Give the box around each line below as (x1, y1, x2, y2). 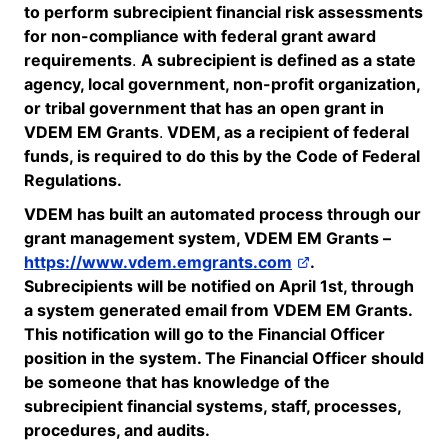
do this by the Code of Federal (182, 145, 420, 166)
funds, (24, 145, 77, 166)
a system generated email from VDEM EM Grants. (24, 299, 412, 320)
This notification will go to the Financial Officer (24, 323, 385, 344)
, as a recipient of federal (216, 121, 409, 142)
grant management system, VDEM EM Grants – (24, 227, 391, 248)
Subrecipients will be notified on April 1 (24, 275, 328, 296)
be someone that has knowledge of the (24, 371, 330, 392)
